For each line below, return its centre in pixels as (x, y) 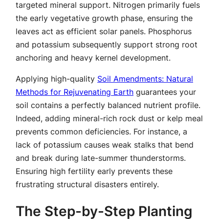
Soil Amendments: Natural (145, 78)
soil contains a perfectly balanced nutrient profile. (108, 105)
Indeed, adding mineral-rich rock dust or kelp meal (109, 118)
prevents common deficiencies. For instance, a (101, 131)
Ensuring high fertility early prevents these (94, 171)
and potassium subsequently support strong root (107, 44)
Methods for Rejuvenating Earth (75, 92)
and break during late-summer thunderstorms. (101, 158)
